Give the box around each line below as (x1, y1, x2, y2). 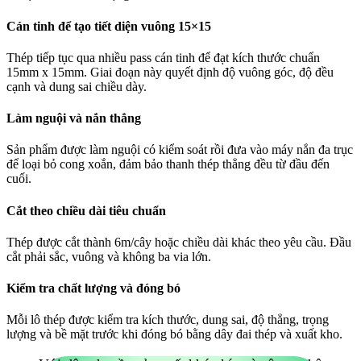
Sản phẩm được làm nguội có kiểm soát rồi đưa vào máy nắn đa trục (6, 143, 353, 157)
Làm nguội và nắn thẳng (6, 111, 141, 126)
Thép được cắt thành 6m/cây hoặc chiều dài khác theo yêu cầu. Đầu (6, 234, 351, 249)
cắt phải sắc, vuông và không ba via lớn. (6, 249, 211, 263)
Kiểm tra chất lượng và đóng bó (6, 281, 180, 296)
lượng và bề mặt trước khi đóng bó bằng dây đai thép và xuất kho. (6, 327, 342, 342)
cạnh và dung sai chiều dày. (6, 79, 147, 93)
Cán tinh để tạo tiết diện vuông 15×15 (6, 19, 211, 33)
